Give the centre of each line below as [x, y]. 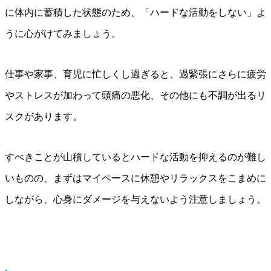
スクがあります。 [44, 117]
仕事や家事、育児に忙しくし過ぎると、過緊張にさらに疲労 [135, 74]
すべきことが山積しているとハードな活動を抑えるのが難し [135, 157]
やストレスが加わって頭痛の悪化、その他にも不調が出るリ [135, 96]
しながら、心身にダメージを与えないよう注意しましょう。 [135, 200]
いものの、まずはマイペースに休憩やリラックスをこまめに [135, 178]
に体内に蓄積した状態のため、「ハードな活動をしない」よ [135, 13]
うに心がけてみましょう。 [63, 34]
